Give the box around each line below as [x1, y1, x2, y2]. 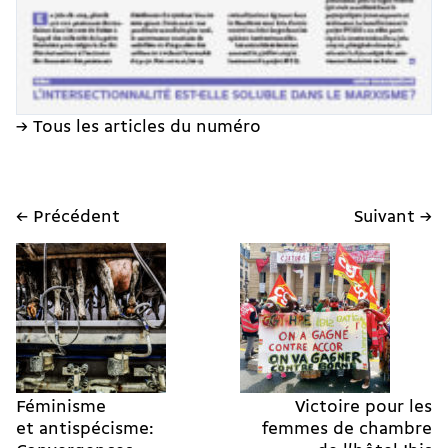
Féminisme [16, 398, 106, 416]
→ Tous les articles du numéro [16, 118, 261, 136]
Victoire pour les [295, 398, 432, 416]
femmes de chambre [262, 420, 432, 438]
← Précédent [16, 208, 120, 226]
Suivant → [354, 208, 432, 226]
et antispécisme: [16, 420, 153, 438]
